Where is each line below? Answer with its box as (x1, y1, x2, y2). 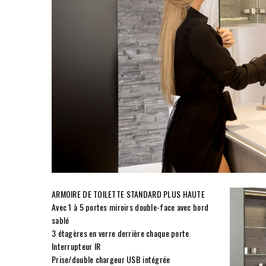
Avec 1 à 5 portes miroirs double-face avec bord (52, 201, 209, 214)
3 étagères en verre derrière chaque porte (52, 227, 191, 240)
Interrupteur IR (52, 240, 101, 253)
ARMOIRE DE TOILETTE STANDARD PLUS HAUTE (52, 188, 205, 201)
